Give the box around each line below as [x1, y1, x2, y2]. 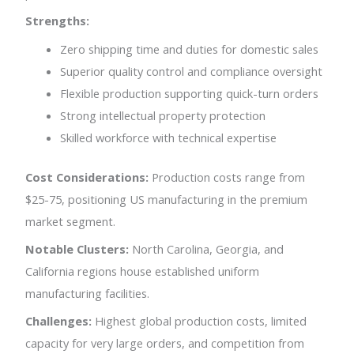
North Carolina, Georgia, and [129, 241, 284, 257]
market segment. [25, 213, 116, 229]
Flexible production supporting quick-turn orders [60, 85, 319, 101]
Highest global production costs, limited [92, 313, 307, 330]
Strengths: [25, 13, 90, 29]
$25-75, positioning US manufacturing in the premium [25, 190, 308, 207]
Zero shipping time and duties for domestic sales [60, 40, 319, 57]
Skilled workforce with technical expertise [60, 129, 277, 145]
